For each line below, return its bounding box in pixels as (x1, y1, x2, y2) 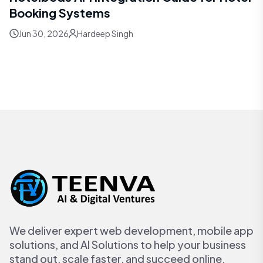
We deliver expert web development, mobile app (9, 224, 254, 238)
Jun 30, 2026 (19, 28, 69, 39)
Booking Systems (9, 5, 110, 20)
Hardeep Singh (77, 28, 133, 39)
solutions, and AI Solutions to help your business (9, 238, 246, 252)
